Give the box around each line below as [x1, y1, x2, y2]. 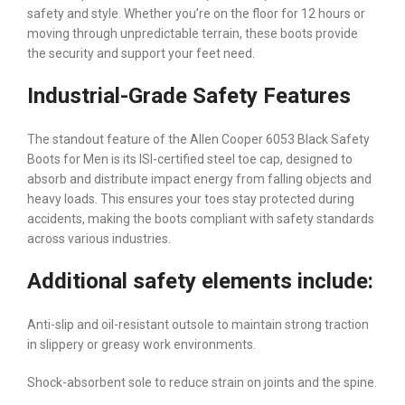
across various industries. [27, 231, 171, 246]
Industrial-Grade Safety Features [27, 82, 351, 108]
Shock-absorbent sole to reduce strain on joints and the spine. [27, 374, 377, 390]
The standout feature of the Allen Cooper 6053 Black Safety [27, 131, 370, 146]
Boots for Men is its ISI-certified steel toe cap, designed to [27, 151, 353, 166]
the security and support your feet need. [27, 45, 255, 61]
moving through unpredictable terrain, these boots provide [27, 25, 358, 41]
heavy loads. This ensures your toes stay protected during [27, 191, 354, 206]
